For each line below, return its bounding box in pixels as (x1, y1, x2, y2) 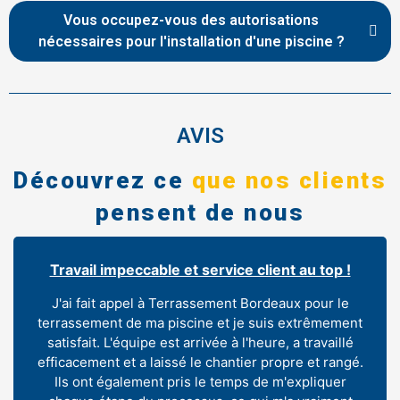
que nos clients (191, 166, 387, 194)
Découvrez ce (13, 166, 192, 194)
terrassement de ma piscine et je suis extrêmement (37, 314, 362, 332)
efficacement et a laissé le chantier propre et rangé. (37, 354, 363, 371)
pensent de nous (95, 198, 305, 226)
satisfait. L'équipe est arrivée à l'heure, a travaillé (46, 334, 354, 352)
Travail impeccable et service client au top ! (49, 261, 351, 279)
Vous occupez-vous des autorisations (63, 11, 319, 29)
